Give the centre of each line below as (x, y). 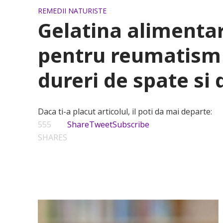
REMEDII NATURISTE (72, 11)
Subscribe (131, 124)
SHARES (52, 137)
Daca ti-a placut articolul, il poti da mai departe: (125, 111)
